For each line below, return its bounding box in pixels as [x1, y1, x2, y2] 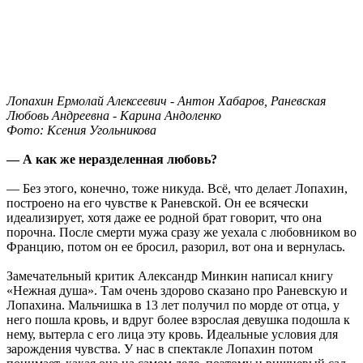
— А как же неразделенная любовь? [6, 152, 217, 166]
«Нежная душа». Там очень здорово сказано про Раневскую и [6, 283, 348, 297]
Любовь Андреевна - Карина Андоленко [6, 108, 221, 122]
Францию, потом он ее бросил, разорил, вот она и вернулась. [6, 239, 345, 254]
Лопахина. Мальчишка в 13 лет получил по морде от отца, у [6, 297, 340, 312]
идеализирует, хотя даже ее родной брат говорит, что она [6, 210, 322, 224]
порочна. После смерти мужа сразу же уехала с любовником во [6, 224, 357, 239]
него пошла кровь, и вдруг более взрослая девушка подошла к [6, 312, 350, 327]
